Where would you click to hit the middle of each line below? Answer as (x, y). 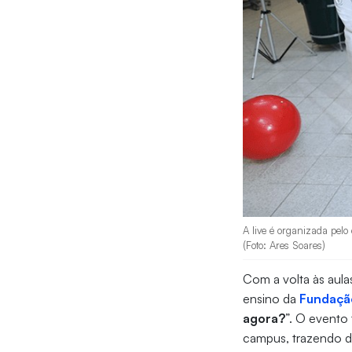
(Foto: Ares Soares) (284, 246)
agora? (264, 319)
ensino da (271, 299)
